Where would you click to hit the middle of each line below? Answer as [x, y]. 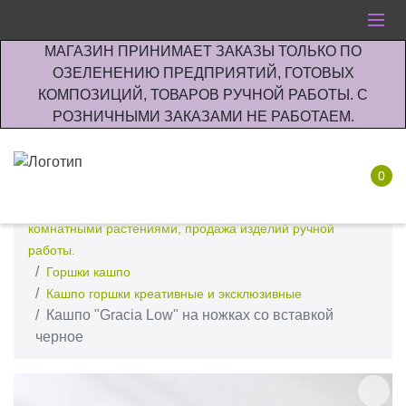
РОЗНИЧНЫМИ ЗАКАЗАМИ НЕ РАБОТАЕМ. [203, 116]
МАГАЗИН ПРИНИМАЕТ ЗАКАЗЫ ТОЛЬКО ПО [203, 51]
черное [59, 337]
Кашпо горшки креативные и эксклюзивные [174, 294]
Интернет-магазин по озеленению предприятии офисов [195, 207]
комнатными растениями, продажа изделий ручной [181, 228]
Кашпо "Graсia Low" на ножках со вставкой [190, 315]
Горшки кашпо [88, 272]
